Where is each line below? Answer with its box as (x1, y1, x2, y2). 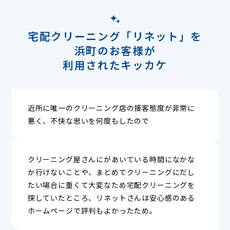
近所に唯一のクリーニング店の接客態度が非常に (27, 102, 196, 113)
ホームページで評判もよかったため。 (27, 205, 157, 216)
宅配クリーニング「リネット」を (28, 28, 202, 44)
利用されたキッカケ (63, 56, 167, 72)
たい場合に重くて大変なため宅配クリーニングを (27, 179, 196, 190)
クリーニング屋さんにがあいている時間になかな (27, 154, 196, 164)
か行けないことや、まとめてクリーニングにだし (27, 166, 196, 177)
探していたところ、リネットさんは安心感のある (27, 192, 196, 203)
